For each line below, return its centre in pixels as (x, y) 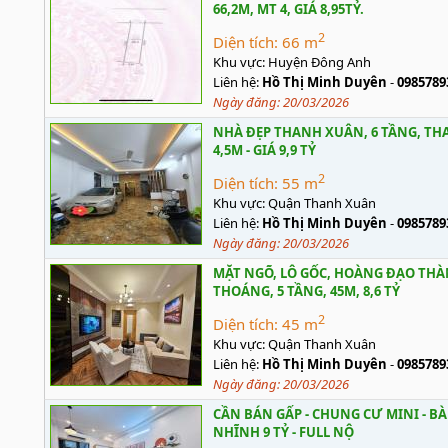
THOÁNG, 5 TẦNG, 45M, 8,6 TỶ (306, 291)
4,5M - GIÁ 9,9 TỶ (264, 150)
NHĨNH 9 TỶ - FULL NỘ (283, 432)
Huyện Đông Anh (319, 62)
